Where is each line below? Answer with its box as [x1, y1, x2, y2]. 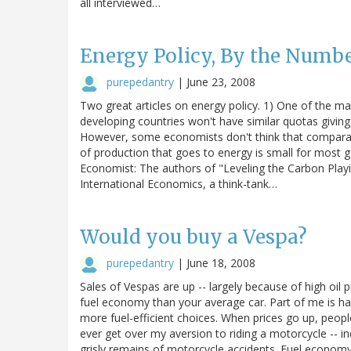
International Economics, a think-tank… [80, 175, 277, 191]
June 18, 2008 [186, 255, 255, 270]
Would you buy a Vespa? [80, 224, 307, 249]
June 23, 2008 [186, 74, 255, 89]
